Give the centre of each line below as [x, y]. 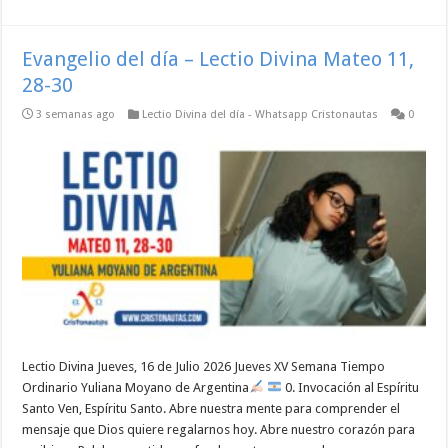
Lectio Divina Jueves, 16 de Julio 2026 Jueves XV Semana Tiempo [204, 367]
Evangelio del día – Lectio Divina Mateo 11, [218, 59]
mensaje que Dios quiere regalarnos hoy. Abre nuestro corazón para [219, 430]
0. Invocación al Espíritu [350, 388]
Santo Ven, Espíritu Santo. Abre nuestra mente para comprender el [211, 409]
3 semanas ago [76, 115]
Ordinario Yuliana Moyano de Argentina [136, 388]
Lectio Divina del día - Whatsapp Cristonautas [260, 115]
